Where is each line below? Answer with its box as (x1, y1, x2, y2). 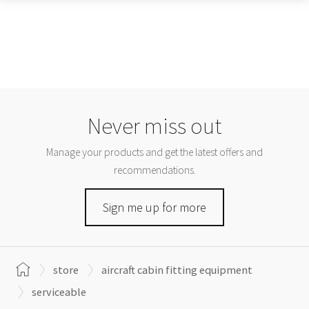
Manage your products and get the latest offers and (46, 145, 263, 159)
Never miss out (88, 111, 221, 140)
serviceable (32, 284, 86, 299)
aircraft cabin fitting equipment (101, 262, 252, 277)
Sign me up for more (103, 199, 206, 216)
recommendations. (113, 163, 196, 177)
